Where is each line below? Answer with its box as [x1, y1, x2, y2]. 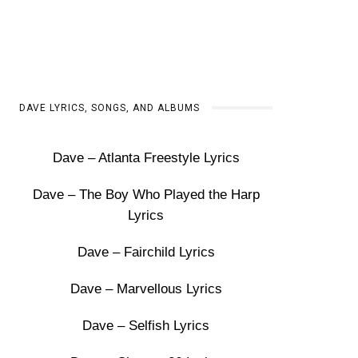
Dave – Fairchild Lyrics [77, 245, 215, 260]
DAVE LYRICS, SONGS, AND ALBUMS [19, 102, 201, 113]
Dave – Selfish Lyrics [82, 318, 210, 333]
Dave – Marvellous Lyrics [70, 281, 222, 296]
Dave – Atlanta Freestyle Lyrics [52, 150, 240, 165]
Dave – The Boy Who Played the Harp [32, 187, 260, 202]
